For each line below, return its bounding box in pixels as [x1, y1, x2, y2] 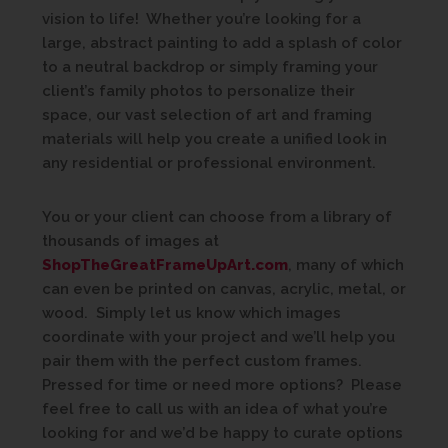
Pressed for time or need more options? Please [42, 376, 402, 394]
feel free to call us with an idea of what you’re [42, 400, 388, 418]
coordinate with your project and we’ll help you [42, 328, 395, 346]
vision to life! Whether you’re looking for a [42, 10, 361, 28]
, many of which [288, 256, 404, 274]
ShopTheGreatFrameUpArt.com [42, 256, 288, 274]
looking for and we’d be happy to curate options [42, 424, 403, 442]
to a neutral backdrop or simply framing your [42, 58, 378, 76]
